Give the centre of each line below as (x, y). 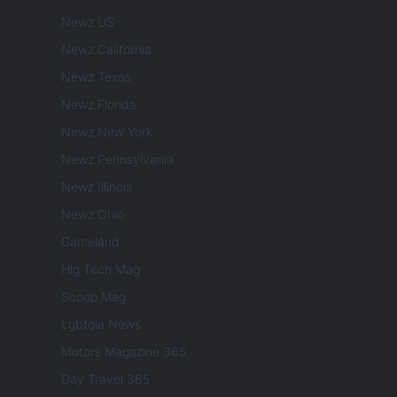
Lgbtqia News (101, 324)
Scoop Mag (93, 297)
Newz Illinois (97, 187)
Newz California (106, 50)
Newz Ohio (93, 214)
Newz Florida (99, 105)
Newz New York (107, 132)
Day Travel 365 (105, 379)
